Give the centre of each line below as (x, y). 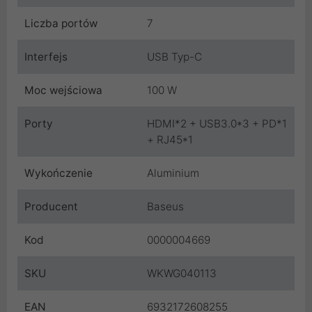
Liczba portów (61, 23)
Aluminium (173, 173)
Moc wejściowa (63, 90)
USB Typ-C (174, 56)
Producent (51, 206)
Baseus (165, 206)
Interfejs (46, 56)
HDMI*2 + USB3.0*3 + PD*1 (217, 123)
